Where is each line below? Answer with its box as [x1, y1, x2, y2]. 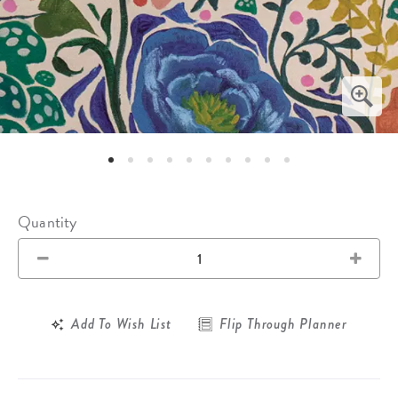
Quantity [18, 210, 77, 235]
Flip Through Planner [219, 314, 347, 335]
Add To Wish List [71, 314, 171, 335]
